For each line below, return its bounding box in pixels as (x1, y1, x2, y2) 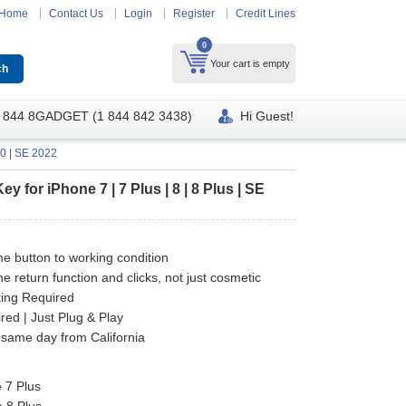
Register (173, 7, 215, 20)
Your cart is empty (210, 58, 290, 69)
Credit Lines (236, 7, 295, 20)
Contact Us (49, 7, 103, 20)
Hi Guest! (240, 109, 294, 123)
